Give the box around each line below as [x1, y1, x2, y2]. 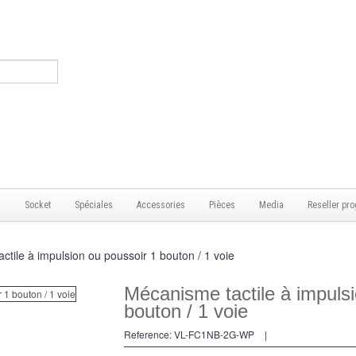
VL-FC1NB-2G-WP [173, 327, 254, 342]
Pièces [209, 199, 235, 211]
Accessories [137, 199, 185, 211]
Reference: [123, 327, 172, 342]
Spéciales [75, 199, 113, 211]
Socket [25, 199, 51, 211]
